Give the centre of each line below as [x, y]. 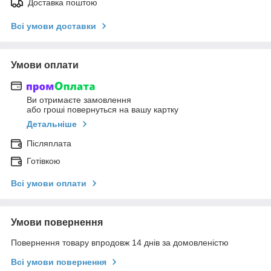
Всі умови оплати [49, 184]
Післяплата [49, 144]
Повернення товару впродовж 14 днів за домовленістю [120, 243]
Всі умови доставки [54, 26]
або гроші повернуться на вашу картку [103, 110]
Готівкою [44, 161]
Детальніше [52, 124]
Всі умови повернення [59, 262]
